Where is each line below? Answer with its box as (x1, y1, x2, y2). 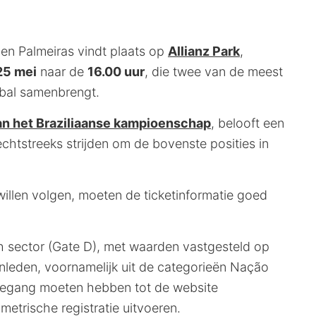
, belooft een (211, 116, 284, 131)
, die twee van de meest (145, 64, 283, 80)
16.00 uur (87, 64, 145, 80)
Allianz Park (168, 44, 240, 59)
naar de (37, 64, 87, 80)
